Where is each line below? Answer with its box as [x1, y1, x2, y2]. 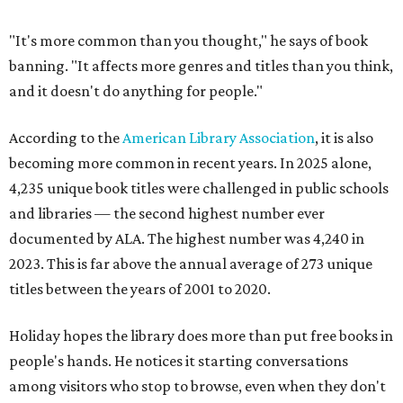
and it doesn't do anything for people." [9, 82, 263, 100]
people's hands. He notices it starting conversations [9, 352, 348, 370]
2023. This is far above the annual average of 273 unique [9, 255, 372, 273]
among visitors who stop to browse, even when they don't [9, 377, 386, 395]
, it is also [315, 129, 373, 147]
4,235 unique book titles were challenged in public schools [9, 179, 389, 197]
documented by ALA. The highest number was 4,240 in [9, 229, 364, 247]
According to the [9, 129, 122, 147]
